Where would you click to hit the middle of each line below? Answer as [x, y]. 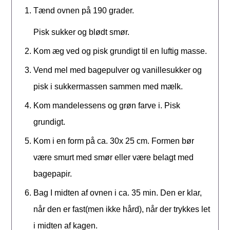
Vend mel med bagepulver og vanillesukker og [118, 70]
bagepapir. [54, 174]
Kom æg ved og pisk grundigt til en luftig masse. [120, 51]
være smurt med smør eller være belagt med [114, 158]
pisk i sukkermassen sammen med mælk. [109, 87]
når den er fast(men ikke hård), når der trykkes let [122, 209]
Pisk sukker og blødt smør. [83, 32]
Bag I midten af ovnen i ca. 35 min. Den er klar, [118, 193]
